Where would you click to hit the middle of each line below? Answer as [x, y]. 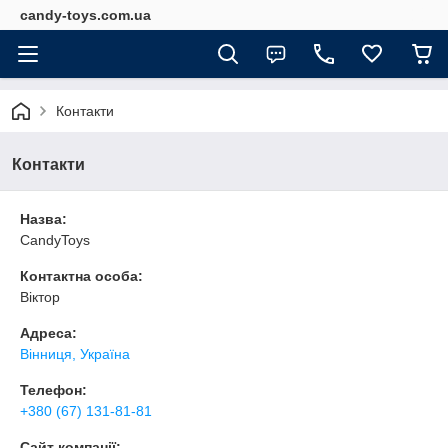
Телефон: [53, 390]
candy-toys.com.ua [85, 15]
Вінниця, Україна [75, 354]
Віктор [40, 297]
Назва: [43, 219]
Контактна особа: [81, 276]
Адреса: [48, 333]
